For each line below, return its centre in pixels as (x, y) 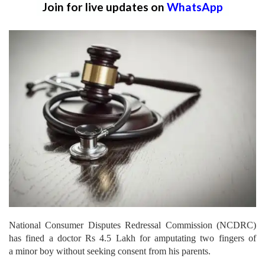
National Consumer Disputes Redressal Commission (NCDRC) (132, 225)
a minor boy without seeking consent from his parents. (110, 251)
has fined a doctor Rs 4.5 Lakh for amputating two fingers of (132, 238)
